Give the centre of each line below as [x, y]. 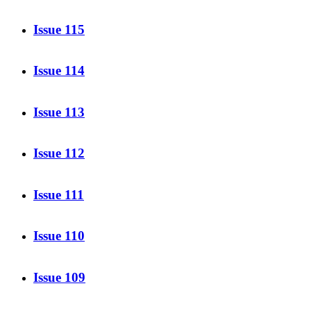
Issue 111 [59, 194]
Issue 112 [59, 153]
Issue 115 [59, 29]
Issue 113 [59, 112]
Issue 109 [59, 277]
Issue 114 [59, 71]
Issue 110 [59, 236]
